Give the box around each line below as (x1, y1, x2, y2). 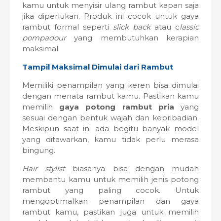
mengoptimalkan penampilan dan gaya (22, 196, 199, 206)
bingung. (22, 146, 55, 155)
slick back (113, 22, 150, 32)
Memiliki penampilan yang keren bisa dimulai (22, 80, 199, 90)
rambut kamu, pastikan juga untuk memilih (22, 207, 199, 217)
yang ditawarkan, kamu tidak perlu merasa (22, 135, 199, 144)
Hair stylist (22, 164, 66, 173)
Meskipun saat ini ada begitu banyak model (22, 124, 199, 133)
